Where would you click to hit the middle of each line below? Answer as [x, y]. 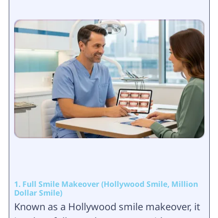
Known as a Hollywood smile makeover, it [107, 207]
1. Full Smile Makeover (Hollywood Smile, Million [106, 184]
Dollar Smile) [38, 193]
